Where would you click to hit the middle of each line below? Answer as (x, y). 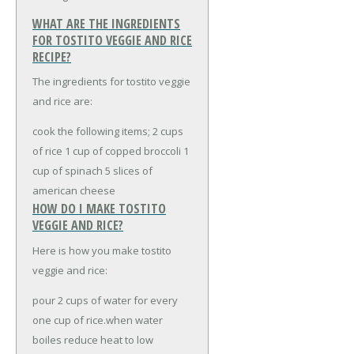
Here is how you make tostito (102, 250)
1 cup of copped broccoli (122, 151)
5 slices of (128, 171)
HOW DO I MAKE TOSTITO (99, 209)
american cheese (74, 191)
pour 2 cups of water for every (105, 300)
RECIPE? (52, 57)
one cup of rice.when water (98, 320)
